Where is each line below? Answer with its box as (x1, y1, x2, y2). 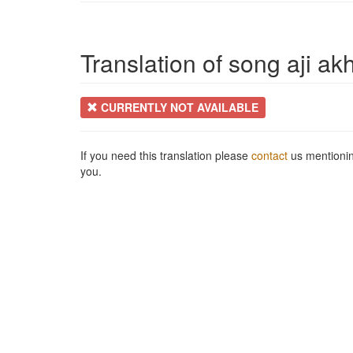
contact (251, 147, 288, 163)
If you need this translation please (80, 147, 251, 163)
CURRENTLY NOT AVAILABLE (98, 98, 259, 115)
